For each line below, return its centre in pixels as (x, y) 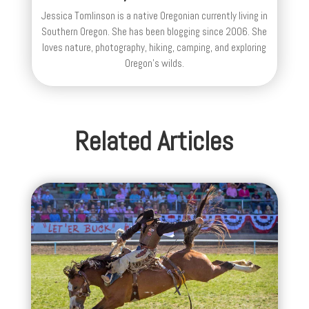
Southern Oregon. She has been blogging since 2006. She (154, 31)
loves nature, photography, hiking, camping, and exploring (154, 47)
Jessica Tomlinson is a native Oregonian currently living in (154, 15)
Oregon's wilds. (154, 63)
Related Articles (154, 141)
